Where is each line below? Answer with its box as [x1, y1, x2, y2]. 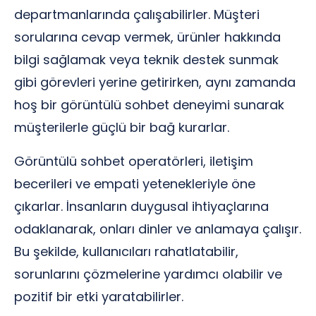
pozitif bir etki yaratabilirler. [14, 288, 183, 305]
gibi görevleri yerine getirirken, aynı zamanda [14, 73, 296, 91]
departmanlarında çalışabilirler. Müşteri [14, 6, 260, 23]
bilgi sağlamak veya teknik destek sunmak [14, 51, 279, 68]
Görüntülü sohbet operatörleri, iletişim [14, 152, 253, 170]
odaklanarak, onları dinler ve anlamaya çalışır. [14, 220, 301, 238]
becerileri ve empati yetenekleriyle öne [14, 175, 255, 193]
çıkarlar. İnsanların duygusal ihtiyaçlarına [14, 197, 269, 215]
